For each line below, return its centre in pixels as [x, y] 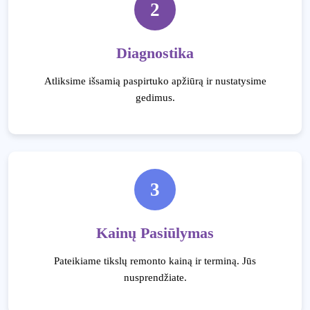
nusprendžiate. [155, 277]
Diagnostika [155, 53]
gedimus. [155, 98]
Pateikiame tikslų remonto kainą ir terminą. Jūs [155, 261]
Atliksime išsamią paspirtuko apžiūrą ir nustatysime [155, 81]
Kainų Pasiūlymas [155, 233]
